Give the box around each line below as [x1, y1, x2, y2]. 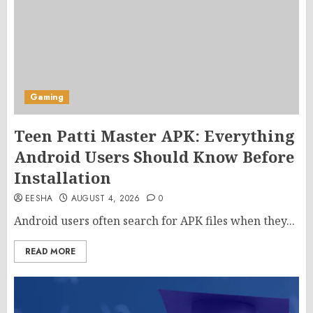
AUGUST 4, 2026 [71, 192, 140, 205]
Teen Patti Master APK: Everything [14, 125, 295, 146]
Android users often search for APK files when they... [14, 213, 295, 228]
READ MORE [25, 245, 75, 258]
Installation [14, 167, 111, 188]
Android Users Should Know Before [14, 146, 294, 167]
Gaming [30, 91, 64, 103]
